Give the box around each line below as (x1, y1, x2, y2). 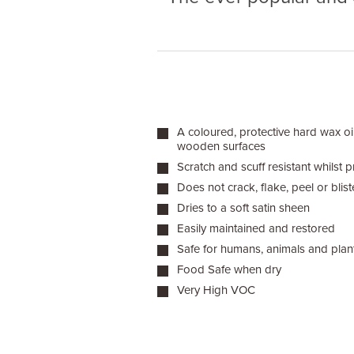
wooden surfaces (176, 139, 265, 153)
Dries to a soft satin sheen (176, 201, 310, 215)
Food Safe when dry (176, 262, 281, 277)
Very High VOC (176, 283, 255, 297)
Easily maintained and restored (176, 221, 335, 235)
